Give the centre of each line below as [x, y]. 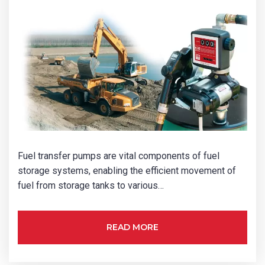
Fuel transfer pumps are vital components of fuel [119, 156]
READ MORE [132, 227]
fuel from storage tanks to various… [91, 185]
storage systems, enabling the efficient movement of [127, 170]
